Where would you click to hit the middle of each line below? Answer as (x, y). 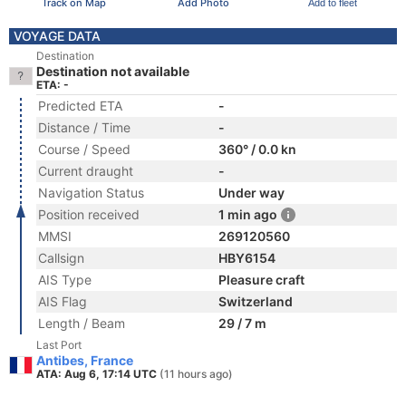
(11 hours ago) (196, 374)
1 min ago (248, 214)
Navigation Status (91, 193)
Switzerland (256, 301)
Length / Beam (82, 323)
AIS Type (65, 280)
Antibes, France (85, 360)
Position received (89, 214)
